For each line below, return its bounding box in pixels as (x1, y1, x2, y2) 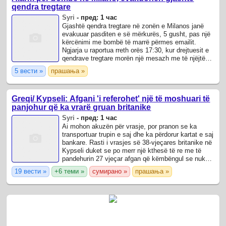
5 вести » (15, 67, 43, 75)
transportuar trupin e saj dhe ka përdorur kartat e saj (62, 130, 214, 138)
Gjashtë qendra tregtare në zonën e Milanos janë (62, 22, 204, 30)
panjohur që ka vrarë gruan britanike (12, 102, 151, 111)
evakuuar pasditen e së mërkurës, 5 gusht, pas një (62, 30, 211, 38)
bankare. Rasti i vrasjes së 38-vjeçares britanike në (62, 138, 212, 146)
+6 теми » (54, 167, 85, 175)
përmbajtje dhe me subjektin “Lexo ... (62, 62, 171, 70)
